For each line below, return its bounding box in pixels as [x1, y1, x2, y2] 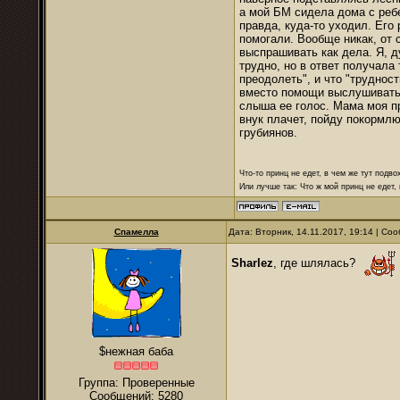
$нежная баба [99, 345, 173, 358]
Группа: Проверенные [78, 376, 195, 389]
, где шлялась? [273, 255, 362, 270]
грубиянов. [239, 126, 297, 139]
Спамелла [113, 227, 159, 237]
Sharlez [231, 255, 273, 270]
